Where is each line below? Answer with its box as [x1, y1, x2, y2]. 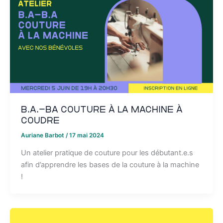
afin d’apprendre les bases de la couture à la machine [20, 160, 199, 169]
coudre [20, 115, 60, 125]
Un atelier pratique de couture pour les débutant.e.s [20, 148, 193, 157]
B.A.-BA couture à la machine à [20, 105, 183, 114]
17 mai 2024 [69, 131, 104, 139]
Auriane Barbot [20, 131, 66, 139]
